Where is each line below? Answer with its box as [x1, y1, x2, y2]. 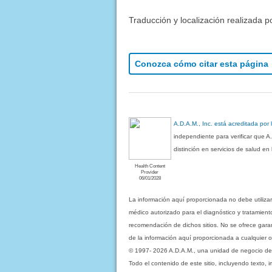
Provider [141, 168, 159, 175]
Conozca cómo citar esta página [134, 59, 268, 69]
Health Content [134, 162, 165, 169]
